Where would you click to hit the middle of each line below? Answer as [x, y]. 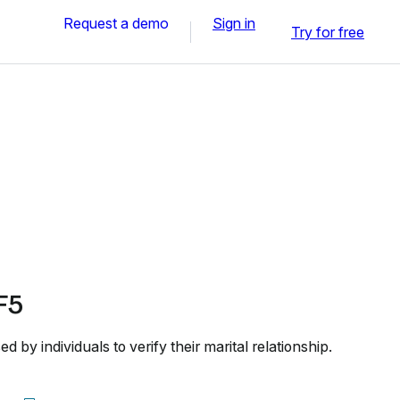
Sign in [234, 23]
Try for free [328, 32]
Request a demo [116, 23]
